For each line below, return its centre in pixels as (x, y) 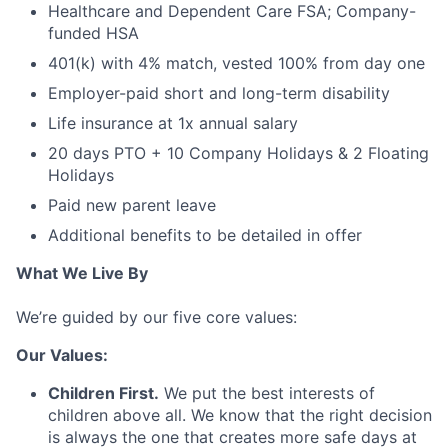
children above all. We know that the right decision (240, 415)
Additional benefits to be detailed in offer (205, 235)
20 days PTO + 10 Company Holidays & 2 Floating (238, 153)
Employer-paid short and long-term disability (219, 93)
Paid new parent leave (132, 205)
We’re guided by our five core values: (156, 317)
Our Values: (62, 355)
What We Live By (82, 273)
